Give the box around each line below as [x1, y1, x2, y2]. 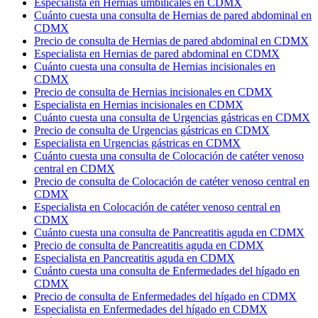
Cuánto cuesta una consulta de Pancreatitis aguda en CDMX [34, 226, 305, 239]
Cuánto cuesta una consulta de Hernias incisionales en [34, 60, 275, 73]
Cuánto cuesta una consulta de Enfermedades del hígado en [34, 265, 300, 278]
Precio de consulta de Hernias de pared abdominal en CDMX [34, 35, 309, 48]
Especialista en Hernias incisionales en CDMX [34, 99, 243, 111]
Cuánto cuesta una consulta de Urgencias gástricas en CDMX [34, 111, 310, 124]
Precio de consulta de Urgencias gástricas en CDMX [34, 124, 270, 137]
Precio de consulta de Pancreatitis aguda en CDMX [34, 239, 264, 252]
